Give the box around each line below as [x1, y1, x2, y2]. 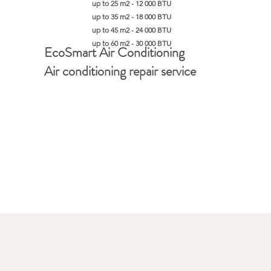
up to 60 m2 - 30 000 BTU [92, 39, 171, 48]
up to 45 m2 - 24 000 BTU [92, 25, 171, 34]
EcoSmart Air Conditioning [44, 43, 184, 62]
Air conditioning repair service [44, 62, 196, 80]
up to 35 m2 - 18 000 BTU [92, 12, 171, 21]
